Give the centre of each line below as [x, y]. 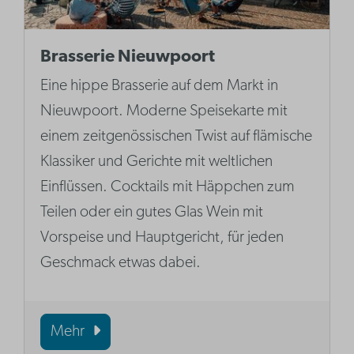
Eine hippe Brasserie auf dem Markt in [160, 87]
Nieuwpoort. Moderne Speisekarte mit [164, 112]
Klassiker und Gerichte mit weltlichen [157, 162]
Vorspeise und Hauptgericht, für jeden [162, 238]
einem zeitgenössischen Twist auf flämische [177, 137]
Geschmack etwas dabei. [121, 264]
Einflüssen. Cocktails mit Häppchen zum [168, 188]
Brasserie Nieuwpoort [128, 58]
